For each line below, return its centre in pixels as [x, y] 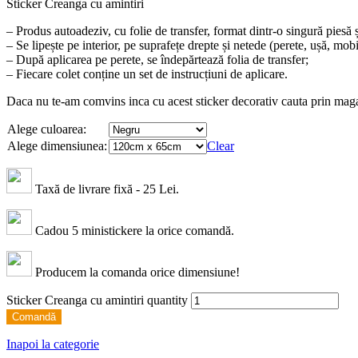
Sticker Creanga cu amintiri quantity [97, 300]
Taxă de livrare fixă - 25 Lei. [105, 189]
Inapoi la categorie [53, 344]
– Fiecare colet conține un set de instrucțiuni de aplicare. [147, 74]
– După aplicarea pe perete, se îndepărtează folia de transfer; [157, 60]
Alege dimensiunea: [57, 146]
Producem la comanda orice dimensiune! [136, 272]
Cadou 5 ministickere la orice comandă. [133, 231]
